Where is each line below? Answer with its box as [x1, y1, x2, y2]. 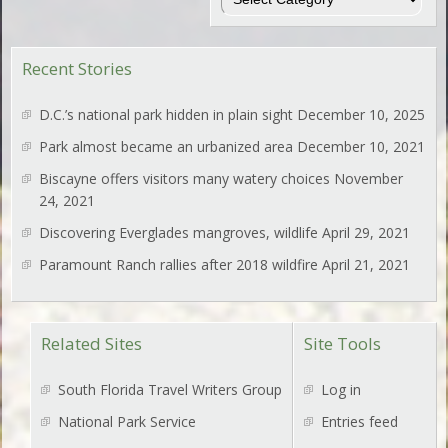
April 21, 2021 [322, 254, 411, 274]
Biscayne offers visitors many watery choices [39, 168, 331, 188]
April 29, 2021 [322, 222, 411, 242]
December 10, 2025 [297, 104, 426, 124]
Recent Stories [22, 56, 133, 80]
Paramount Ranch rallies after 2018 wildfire [39, 254, 319, 274]
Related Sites [40, 331, 142, 355]
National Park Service [57, 411, 196, 431]
